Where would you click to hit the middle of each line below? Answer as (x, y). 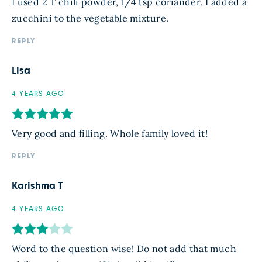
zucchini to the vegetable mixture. (90, 18)
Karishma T (37, 186)
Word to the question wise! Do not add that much (124, 248)
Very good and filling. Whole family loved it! (110, 133)
